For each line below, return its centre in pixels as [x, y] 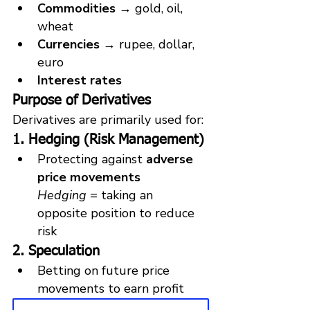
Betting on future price [105, 270]
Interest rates [80, 80]
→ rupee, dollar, [149, 44]
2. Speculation [56, 251]
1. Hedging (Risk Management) [108, 139]
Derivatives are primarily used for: [108, 119]
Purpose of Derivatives [82, 100]
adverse [171, 159]
